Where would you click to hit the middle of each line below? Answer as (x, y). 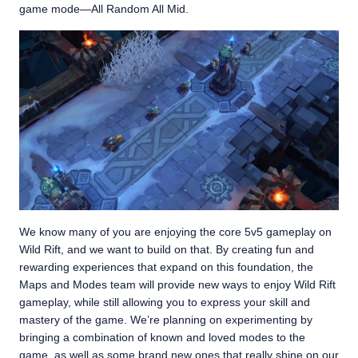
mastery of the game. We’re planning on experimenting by (166, 320)
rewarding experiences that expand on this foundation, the (166, 267)
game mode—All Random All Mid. (104, 9)
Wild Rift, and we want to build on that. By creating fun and (167, 249)
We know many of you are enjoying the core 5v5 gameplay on (175, 232)
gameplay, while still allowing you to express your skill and (165, 302)
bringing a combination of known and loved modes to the (162, 337)
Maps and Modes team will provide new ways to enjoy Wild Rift (177, 284)
